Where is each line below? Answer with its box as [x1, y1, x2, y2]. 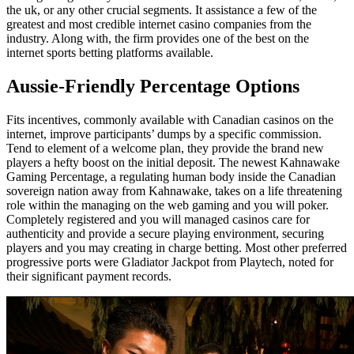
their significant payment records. [6, 269, 171, 284]
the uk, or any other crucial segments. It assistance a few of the [6, 3, 317, 17]
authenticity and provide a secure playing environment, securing [6, 227, 324, 241]
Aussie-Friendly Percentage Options [6, 76, 299, 97]
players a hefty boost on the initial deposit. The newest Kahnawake [6, 156, 340, 170]
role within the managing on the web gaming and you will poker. [6, 198, 329, 213]
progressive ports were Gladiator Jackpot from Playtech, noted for [6, 255, 333, 269]
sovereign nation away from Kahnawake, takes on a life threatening [6, 184, 342, 198]
